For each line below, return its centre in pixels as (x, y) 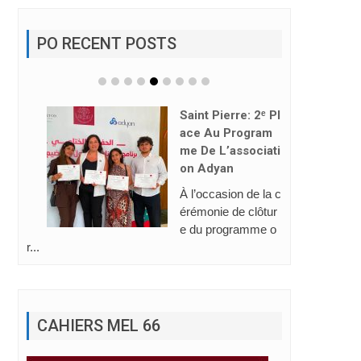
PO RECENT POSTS (106, 44)
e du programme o (228, 230)
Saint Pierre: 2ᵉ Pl (230, 116)
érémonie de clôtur (228, 212)
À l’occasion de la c (230, 194)
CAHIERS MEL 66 (98, 325)
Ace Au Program (226, 133)
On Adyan (206, 169)
